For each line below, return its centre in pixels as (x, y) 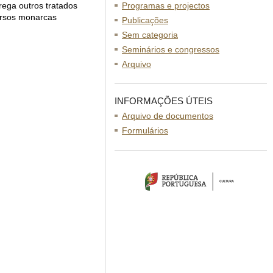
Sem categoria (150, 35)
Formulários (145, 130)
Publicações (145, 20)
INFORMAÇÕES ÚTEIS (164, 101)
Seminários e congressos (171, 49)
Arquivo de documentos (168, 116)
